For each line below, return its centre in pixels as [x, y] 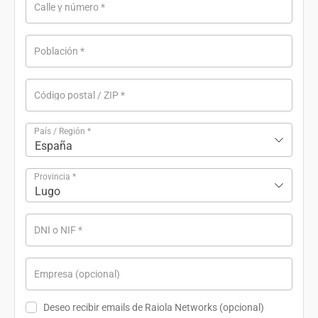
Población [56, 51]
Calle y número [67, 7]
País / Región [60, 131]
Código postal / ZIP [76, 95]
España [54, 146]
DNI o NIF [56, 230]
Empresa [55, 274]
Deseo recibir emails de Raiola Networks [131, 307]
